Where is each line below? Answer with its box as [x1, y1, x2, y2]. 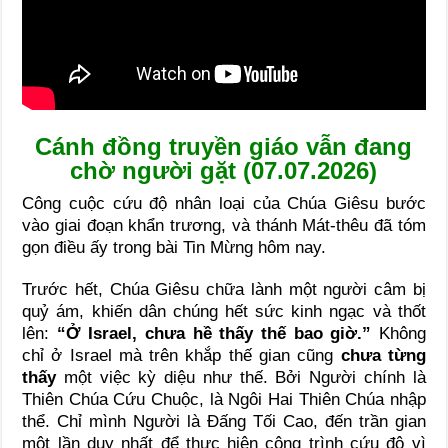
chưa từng [340, 346, 426, 366]
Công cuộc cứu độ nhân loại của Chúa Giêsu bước [22, 194, 426, 214]
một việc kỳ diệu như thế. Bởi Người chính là [56, 368, 426, 388]
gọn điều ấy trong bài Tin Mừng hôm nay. [22, 238, 327, 258]
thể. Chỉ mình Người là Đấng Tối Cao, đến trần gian [22, 412, 426, 432]
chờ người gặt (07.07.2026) [70, 157, 378, 185]
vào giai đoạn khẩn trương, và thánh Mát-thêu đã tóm [22, 216, 426, 236]
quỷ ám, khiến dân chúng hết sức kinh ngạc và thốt [22, 302, 426, 322]
